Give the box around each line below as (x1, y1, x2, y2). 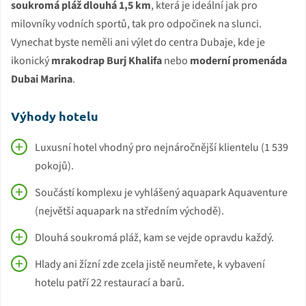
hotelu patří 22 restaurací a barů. (35, 275, 184, 290)
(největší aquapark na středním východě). (35, 203, 224, 219)
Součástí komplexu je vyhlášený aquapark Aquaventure (35, 184, 288, 200)
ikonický (11, 53, 51, 68)
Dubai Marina (11, 71, 72, 87)
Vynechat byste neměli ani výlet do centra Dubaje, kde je (11, 34, 265, 50)
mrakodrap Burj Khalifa (51, 53, 162, 68)
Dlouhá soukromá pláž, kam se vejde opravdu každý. (35, 229, 274, 245)
